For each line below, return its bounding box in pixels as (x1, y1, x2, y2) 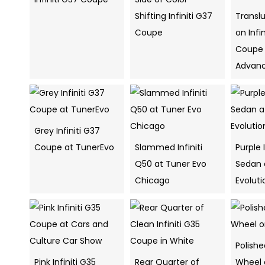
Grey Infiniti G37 (34, 125, 100, 137)
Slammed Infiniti (135, 141, 202, 154)
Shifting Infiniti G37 (135, 10, 212, 22)
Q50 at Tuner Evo (135, 158, 206, 170)
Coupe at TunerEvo (34, 141, 114, 154)
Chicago (135, 174, 170, 187)
